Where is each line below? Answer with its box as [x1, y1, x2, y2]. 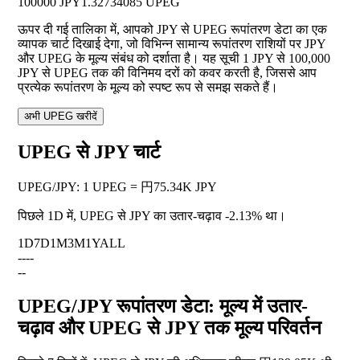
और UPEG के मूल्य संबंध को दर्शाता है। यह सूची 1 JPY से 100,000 [18, 51, 330, 66]
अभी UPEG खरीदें [24, 110, 97, 123]
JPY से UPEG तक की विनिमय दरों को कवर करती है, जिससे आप [18, 66, 317, 80]
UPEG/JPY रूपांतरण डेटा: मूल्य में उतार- [18, 296, 308, 317]
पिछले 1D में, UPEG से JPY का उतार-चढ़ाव [18, 209, 225, 223]
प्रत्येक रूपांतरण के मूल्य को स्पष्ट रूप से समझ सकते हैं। [18, 80, 278, 95]
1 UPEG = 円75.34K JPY [83, 180, 217, 194]
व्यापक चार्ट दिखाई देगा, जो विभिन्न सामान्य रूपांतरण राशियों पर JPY [18, 37, 325, 51]
